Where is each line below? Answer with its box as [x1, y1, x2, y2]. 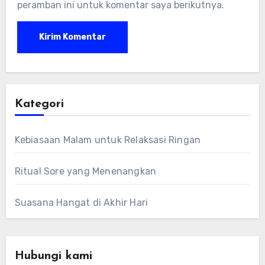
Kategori [14, 98, 64, 111]
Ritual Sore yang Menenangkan [14, 166, 157, 177]
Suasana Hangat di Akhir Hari [14, 197, 148, 209]
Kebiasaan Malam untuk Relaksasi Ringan [14, 134, 201, 146]
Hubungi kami [14, 250, 92, 263]
